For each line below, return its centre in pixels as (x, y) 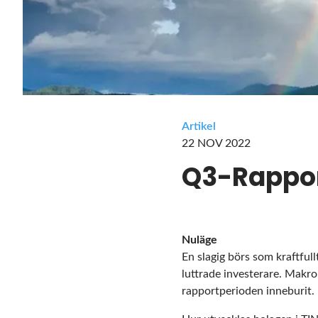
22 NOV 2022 (216, 143)
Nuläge (199, 240)
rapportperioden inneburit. (248, 291)
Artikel (199, 126)
